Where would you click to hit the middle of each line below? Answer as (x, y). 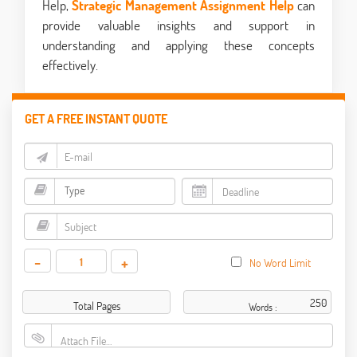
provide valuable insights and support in (178, 25)
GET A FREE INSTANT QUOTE (96, 119)
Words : (263, 307)
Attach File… (86, 341)
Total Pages (96, 306)
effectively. (70, 65)
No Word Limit (280, 263)
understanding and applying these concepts (178, 45)
